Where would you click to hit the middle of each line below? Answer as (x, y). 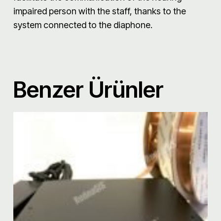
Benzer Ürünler (89, 89)
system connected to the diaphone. (83, 25)
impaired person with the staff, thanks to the (100, 11)
